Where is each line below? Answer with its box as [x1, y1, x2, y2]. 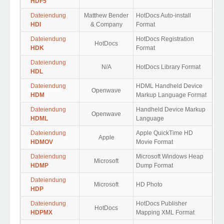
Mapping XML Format [136, 209, 194, 216]
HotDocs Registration [136, 35, 194, 42]
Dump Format [136, 162, 173, 169]
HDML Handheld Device [136, 82, 202, 89]
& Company [90, 21, 122, 28]
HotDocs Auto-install [136, 12, 191, 19]
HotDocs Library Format [136, 63, 200, 70]
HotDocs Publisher [136, 200, 187, 207]
